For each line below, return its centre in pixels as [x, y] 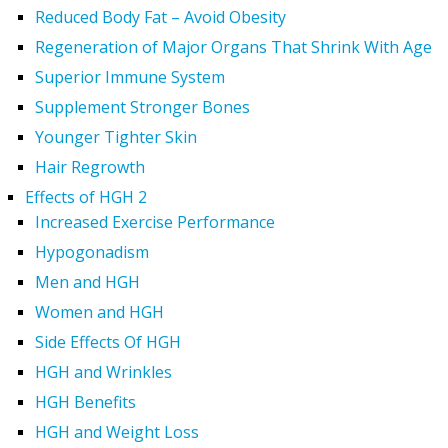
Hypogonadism [92, 251]
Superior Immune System [130, 76]
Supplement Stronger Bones [142, 106]
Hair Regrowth [90, 166]
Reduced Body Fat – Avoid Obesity [160, 16]
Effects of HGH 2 [86, 196]
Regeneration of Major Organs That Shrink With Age [233, 46]
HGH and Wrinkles [103, 371]
